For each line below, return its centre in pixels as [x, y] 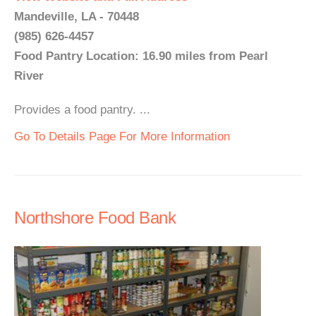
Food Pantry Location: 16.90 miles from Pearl [141, 56]
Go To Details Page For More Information [122, 136]
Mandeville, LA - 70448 [77, 17]
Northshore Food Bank [95, 218]
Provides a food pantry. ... [82, 110]
